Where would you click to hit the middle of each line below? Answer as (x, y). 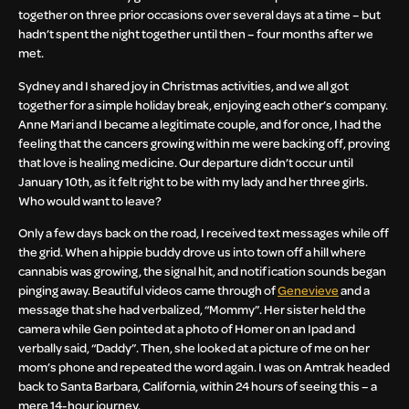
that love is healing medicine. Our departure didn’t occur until (186, 162)
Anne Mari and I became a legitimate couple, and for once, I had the (200, 123)
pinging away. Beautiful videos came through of (148, 289)
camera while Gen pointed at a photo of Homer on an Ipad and (187, 328)
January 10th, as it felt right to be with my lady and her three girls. (193, 181)
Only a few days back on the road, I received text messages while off (204, 232)
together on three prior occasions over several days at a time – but (199, 15)
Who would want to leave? (90, 200)
